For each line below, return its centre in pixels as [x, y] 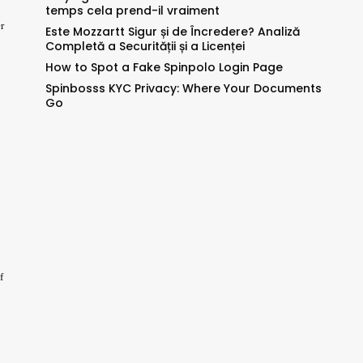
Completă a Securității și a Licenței [145, 47]
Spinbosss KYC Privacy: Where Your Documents [183, 89]
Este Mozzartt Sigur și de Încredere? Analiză [172, 32]
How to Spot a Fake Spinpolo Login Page [164, 68]
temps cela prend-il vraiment [132, 11]
